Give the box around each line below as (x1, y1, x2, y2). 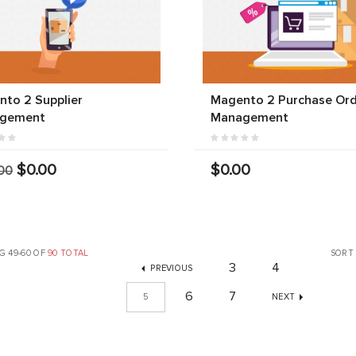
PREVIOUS (150, 262, 193, 273)
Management (210, 109, 288, 126)
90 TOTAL (48, 247, 89, 258)
